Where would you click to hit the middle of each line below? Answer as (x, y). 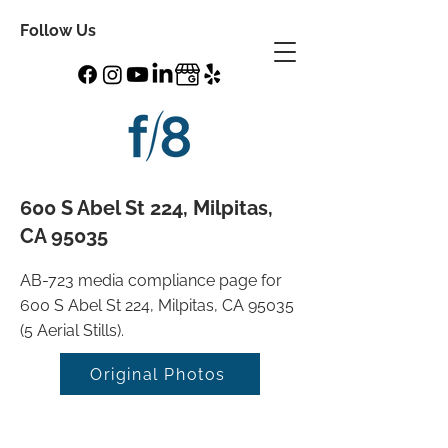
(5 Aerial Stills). (72, 330)
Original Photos (158, 374)
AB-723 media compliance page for (151, 280)
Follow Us (58, 30)
